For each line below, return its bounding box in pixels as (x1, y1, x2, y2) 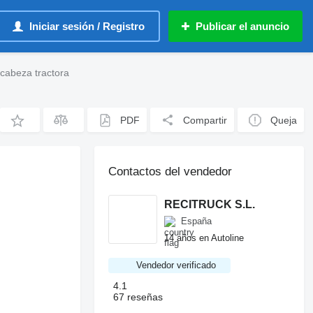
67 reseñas (113, 291, 163, 303)
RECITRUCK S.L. (164, 198, 256, 210)
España (181, 216, 212, 226)
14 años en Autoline (164, 232, 245, 243)
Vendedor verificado (136, 260, 217, 270)
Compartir (183, 114, 228, 126)
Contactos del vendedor (108, 165, 233, 178)
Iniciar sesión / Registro (29, 20, 145, 32)
